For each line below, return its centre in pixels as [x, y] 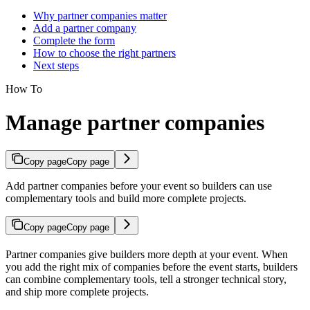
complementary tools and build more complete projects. [126, 199]
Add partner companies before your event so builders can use [139, 186]
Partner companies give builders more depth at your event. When [147, 255]
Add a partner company [85, 28]
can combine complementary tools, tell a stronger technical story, [146, 280]
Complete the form [74, 40]
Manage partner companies [135, 122]
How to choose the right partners [104, 53]
